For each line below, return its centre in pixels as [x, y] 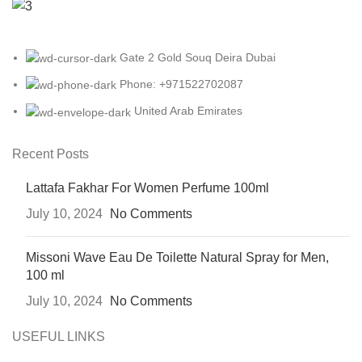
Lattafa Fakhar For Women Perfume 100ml [147, 187]
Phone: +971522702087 [181, 84]
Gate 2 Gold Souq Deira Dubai [198, 57]
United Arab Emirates [188, 111]
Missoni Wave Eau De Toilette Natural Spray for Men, [177, 257]
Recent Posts [51, 154]
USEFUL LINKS [59, 336]
